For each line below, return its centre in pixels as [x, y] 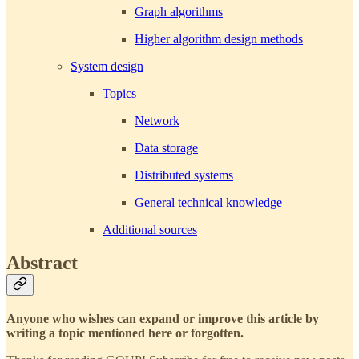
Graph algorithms [179, 11]
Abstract [42, 263]
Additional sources [150, 229]
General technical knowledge [208, 202]
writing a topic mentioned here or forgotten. [125, 333]
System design [107, 66]
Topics [119, 93]
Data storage [166, 147]
